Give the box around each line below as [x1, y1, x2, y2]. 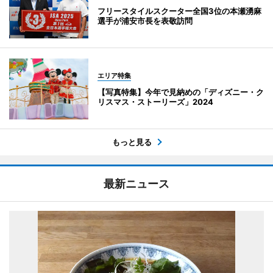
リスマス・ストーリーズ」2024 [97, 97, 213, 107]
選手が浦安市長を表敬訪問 [97, 16, 193, 26]
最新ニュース [104, 177, 169, 190]
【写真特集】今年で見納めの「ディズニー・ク [97, 87, 264, 97]
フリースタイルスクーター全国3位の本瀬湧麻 [97, 6, 261, 16]
